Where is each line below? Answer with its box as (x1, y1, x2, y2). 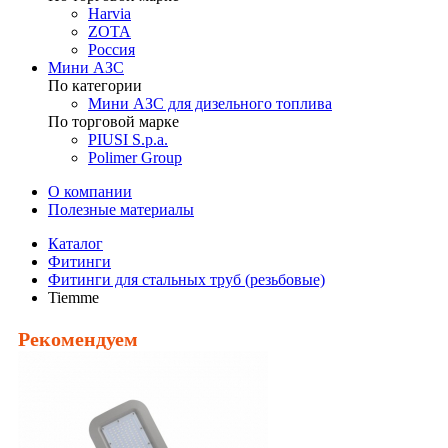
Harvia (88, 5, 131, 22)
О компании (48, 183, 132, 200)
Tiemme (48, 289, 99, 306)
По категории (48, 77, 142, 94)
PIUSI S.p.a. (88, 131, 168, 148)
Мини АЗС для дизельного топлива (88, 95, 332, 112)
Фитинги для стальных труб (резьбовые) (48, 271, 325, 288)
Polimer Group (88, 149, 182, 166)
